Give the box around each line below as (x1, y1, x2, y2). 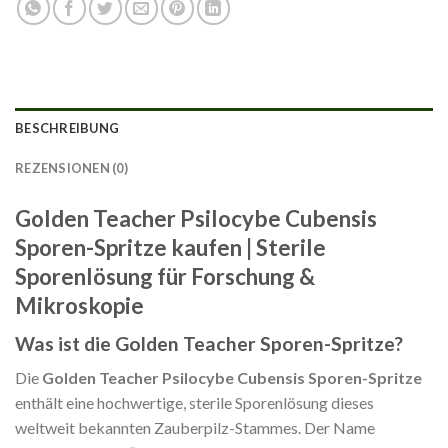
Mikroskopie (15, 292, 144, 320)
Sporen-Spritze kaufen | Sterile (15, 234, 326, 262)
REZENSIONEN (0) (15, 160, 128, 177)
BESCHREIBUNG (15, 120, 120, 137)
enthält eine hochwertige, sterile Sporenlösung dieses (15, 393, 374, 413)
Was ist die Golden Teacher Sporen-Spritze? (15, 331, 403, 355)
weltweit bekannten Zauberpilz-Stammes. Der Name (15, 418, 375, 438)
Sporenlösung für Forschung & (15, 263, 315, 291)
